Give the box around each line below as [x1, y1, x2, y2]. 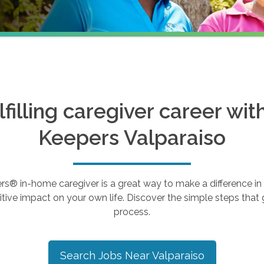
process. [114, 206, 150, 217]
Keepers [38, 126, 124, 150]
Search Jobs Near [60, 249, 152, 262]
